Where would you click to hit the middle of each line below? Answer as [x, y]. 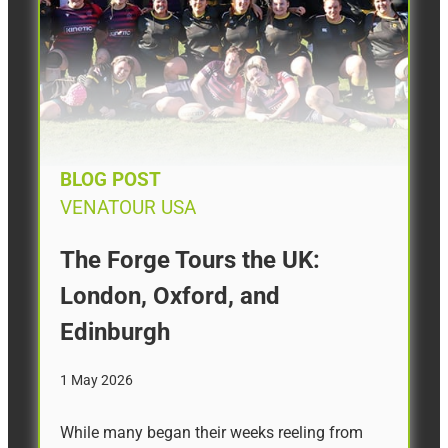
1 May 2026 [96, 379]
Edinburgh [115, 331]
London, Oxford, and [170, 295]
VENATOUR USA [128, 207]
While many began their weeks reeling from [211, 432]
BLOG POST [110, 179]
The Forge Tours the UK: [190, 259]
